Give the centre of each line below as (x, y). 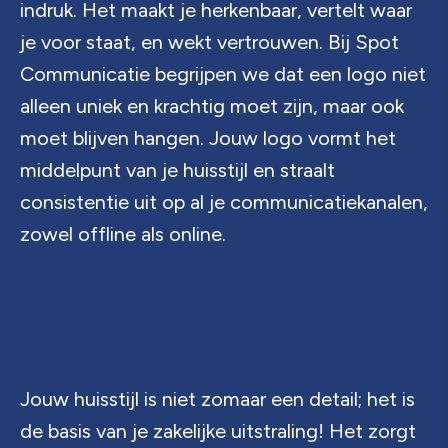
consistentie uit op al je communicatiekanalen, (223, 202)
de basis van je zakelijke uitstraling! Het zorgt (217, 431)
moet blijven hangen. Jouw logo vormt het (207, 138)
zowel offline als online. (122, 234)
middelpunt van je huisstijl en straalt (177, 170)
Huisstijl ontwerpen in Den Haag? (184, 352)
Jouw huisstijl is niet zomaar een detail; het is (217, 399)
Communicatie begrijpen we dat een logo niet (222, 74)
